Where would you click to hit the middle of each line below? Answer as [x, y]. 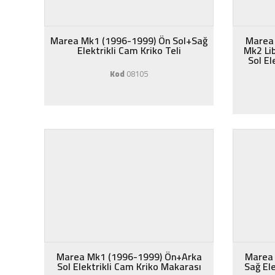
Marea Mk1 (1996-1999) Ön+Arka [129, 257]
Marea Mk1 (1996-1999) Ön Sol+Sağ [129, 41]
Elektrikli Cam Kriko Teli [129, 50]
